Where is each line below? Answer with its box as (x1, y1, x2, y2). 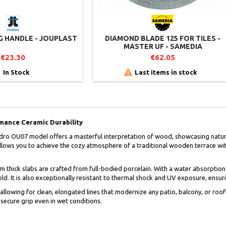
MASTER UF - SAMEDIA (123, 42, 202, 50)
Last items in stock (133, 69, 197, 76)
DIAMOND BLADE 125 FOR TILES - (105, 34, 220, 42)
